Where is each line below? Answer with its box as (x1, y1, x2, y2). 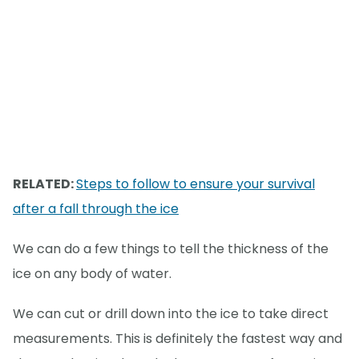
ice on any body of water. (13, 264, 171, 284)
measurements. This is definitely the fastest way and (13, 329, 342, 349)
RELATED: (13, 175, 76, 194)
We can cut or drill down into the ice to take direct (13, 305, 329, 324)
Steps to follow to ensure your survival (76, 175, 315, 194)
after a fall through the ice (13, 200, 179, 219)
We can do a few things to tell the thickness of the (13, 240, 329, 259)
